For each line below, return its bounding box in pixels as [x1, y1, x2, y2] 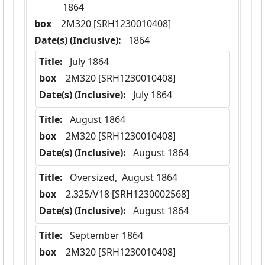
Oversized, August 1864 [70, 171, 177, 185]
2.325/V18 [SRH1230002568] [66, 188, 189, 201]
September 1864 [70, 229, 143, 243]
